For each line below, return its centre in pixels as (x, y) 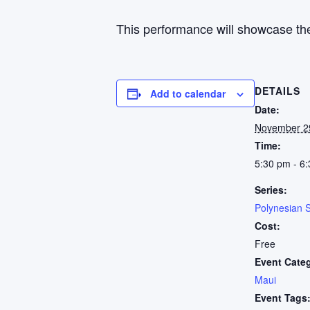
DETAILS (277, 91)
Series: (271, 190)
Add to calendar (188, 93)
